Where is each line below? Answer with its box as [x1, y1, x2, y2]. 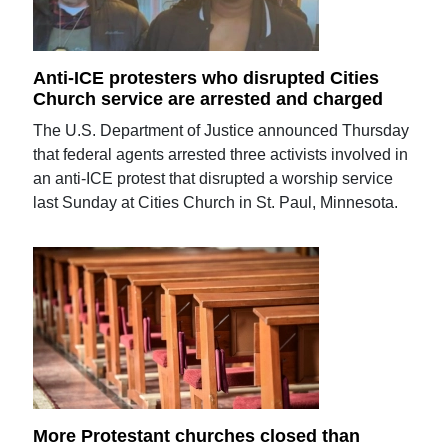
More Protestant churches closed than [33, 426, 361, 446]
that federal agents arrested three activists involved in [33, 146, 409, 164]
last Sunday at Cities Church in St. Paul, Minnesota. [33, 194, 399, 212]
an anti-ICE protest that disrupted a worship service [33, 170, 394, 188]
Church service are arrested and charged [33, 89, 384, 110]
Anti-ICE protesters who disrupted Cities [33, 67, 380, 88]
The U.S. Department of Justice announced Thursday [33, 122, 410, 140]
